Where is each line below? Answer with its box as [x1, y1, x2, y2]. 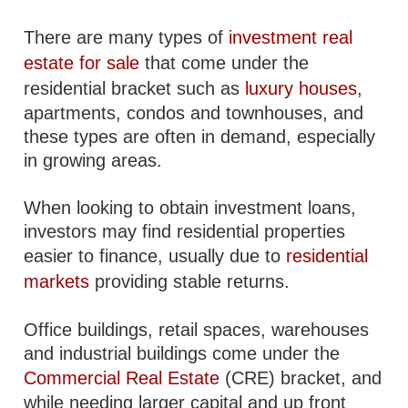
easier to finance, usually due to [24, 246, 287, 266]
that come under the [139, 53, 310, 73]
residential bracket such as [24, 78, 246, 98]
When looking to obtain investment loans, [24, 198, 357, 218]
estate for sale [24, 53, 140, 73]
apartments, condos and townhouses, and [24, 103, 364, 123]
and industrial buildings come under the [24, 343, 341, 363]
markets [24, 271, 90, 291]
